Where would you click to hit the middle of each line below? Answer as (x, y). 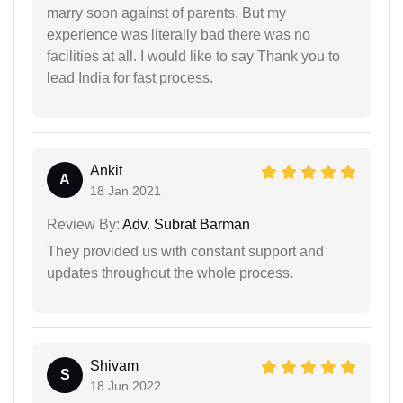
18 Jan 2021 (125, 191)
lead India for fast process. (130, 78)
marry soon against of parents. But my (166, 13)
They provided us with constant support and (185, 252)
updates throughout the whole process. (170, 273)
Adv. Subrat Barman (185, 225)
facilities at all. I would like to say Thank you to (193, 57)
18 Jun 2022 (125, 386)
